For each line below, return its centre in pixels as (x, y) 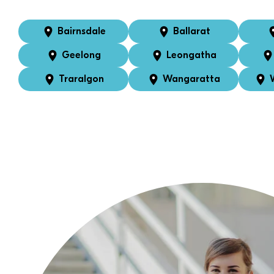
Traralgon (81, 79)
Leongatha (191, 55)
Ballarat (191, 31)
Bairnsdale (81, 31)
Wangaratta (191, 79)
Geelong (81, 55)
